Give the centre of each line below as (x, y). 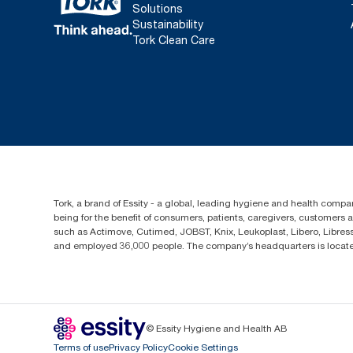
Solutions (158, 9)
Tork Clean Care (174, 40)
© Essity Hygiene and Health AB (216, 329)
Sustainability (168, 24)
